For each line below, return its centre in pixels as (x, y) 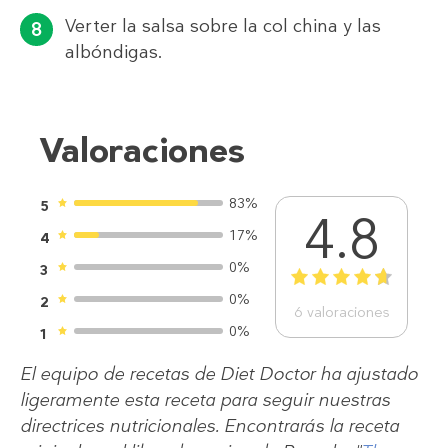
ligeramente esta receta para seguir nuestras (205, 400)
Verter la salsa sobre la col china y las (223, 26)
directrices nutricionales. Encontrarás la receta (209, 426)
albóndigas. (114, 52)
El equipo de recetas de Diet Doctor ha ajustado (219, 374)
